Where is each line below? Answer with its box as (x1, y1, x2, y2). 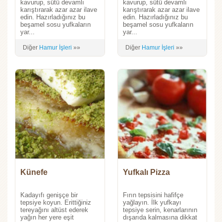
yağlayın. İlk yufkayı (122, 199, 181, 206)
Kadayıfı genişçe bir (20, 191, 78, 199)
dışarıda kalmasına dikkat (122, 214, 197, 221)
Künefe (20, 168, 48, 176)
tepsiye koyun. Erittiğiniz (20, 199, 91, 206)
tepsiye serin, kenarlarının (122, 206, 197, 214)
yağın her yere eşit (20, 214, 74, 221)
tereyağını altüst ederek (20, 206, 88, 214)
